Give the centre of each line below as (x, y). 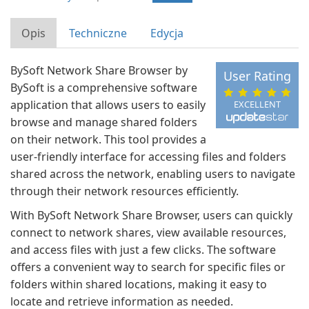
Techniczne (98, 33)
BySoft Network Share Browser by (99, 70)
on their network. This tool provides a (108, 139)
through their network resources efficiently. (124, 191)
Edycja (167, 33)
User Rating (257, 76)
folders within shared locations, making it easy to (139, 284)
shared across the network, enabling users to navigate (153, 174)
